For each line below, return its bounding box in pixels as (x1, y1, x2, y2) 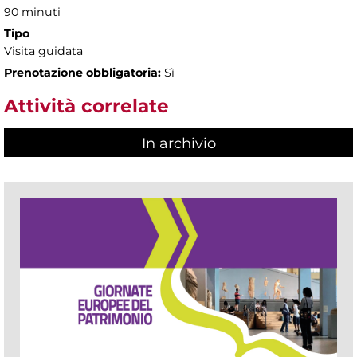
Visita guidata (4, 44, 83, 59)
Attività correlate (4, 95, 169, 118)
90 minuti (4, 5, 61, 20)
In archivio (141, 134, 216, 152)
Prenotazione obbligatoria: (4, 65, 161, 80)
